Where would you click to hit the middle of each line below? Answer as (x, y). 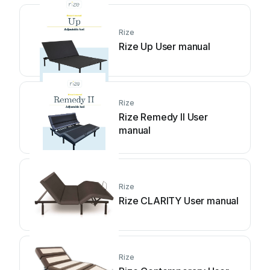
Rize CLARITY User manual (179, 201)
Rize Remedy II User (163, 117)
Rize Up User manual (165, 46)
